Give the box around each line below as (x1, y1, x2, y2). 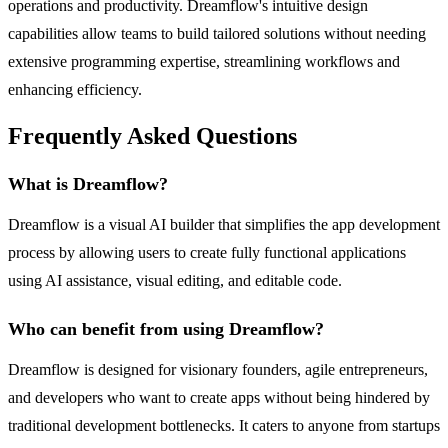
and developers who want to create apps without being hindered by (8, 389, 430, 407)
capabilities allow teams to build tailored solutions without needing (8, 24, 426, 42)
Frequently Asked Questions (8, 123, 297, 150)
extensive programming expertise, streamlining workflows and (8, 52, 400, 70)
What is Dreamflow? (8, 174, 168, 195)
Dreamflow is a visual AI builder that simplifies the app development (8, 216, 440, 234)
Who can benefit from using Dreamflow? (8, 319, 324, 340)
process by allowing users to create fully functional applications (8, 244, 406, 262)
